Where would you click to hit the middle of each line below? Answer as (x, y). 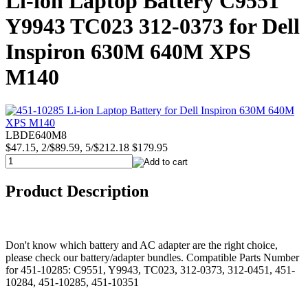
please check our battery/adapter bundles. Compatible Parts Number (152, 258)
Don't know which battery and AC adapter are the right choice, (142, 245)
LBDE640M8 (36, 135)
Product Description (77, 191)
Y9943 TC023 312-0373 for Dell (153, 26)
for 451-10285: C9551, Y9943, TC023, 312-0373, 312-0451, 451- (150, 270)
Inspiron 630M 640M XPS (128, 52)
